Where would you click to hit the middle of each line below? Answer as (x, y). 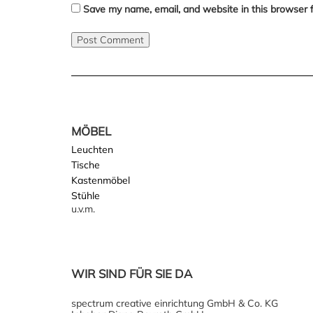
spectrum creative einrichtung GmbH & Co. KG (175, 303)
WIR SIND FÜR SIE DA (132, 274)
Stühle (86, 196)
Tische (86, 165)
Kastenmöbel (101, 180)
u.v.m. (83, 209)
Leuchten (92, 150)
